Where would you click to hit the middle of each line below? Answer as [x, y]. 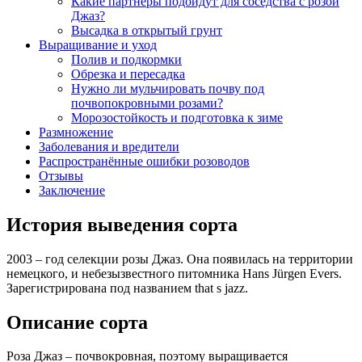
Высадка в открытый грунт [147, 30]
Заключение [72, 190]
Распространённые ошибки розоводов [144, 161]
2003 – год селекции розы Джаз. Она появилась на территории [180, 259]
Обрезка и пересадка [128, 74]
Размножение [76, 132]
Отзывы [61, 175]
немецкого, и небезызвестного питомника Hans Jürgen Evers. [174, 273]
